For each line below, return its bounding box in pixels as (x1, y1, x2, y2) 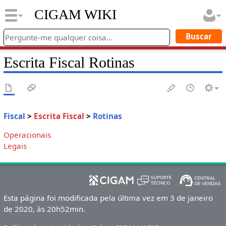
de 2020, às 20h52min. (3, 204, 85, 214)
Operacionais (3, 130, 51, 140)
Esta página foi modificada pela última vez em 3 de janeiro (3, 193, 213, 203)
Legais (3, 141, 27, 151)
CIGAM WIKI (34, 7, 117, 23)
